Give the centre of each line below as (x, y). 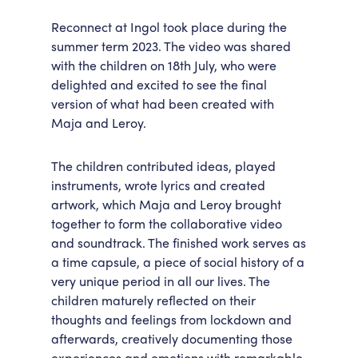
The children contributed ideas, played (163, 166)
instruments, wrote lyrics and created (158, 185)
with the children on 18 (115, 65)
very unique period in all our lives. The (161, 281)
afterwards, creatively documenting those (172, 338)
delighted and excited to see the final (159, 84)
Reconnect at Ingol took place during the (169, 27)
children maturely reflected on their (153, 300)
